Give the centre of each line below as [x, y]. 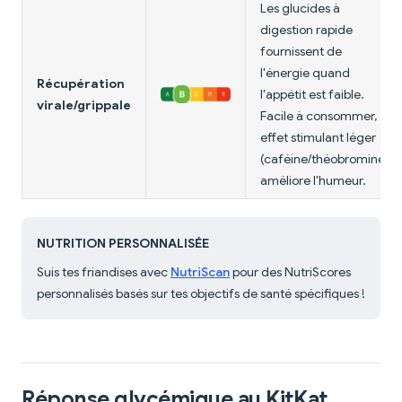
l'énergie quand [305, 73]
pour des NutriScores [290, 272]
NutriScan [200, 272]
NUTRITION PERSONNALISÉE [123, 244]
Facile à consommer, [319, 116]
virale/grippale [84, 105]
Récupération [81, 84]
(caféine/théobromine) [325, 159]
